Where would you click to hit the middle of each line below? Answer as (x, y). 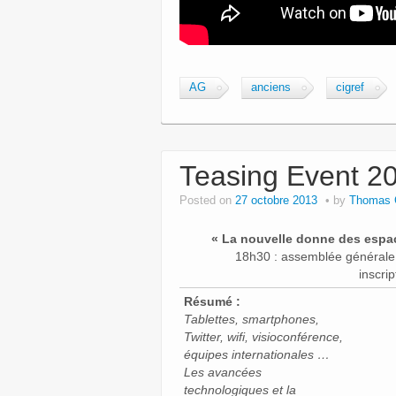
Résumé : (212, 301)
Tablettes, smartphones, (251, 319)
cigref (350, 87)
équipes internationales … (257, 354)
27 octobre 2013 (276, 200)
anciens (271, 87)
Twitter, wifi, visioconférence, (263, 336)
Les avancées (223, 372)
